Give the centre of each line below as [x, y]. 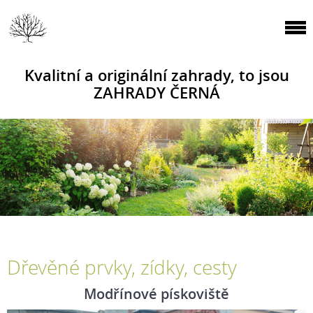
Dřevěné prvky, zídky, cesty [122, 267]
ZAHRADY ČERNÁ [156, 93]
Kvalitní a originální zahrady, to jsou [156, 75]
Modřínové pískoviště [156, 294]
